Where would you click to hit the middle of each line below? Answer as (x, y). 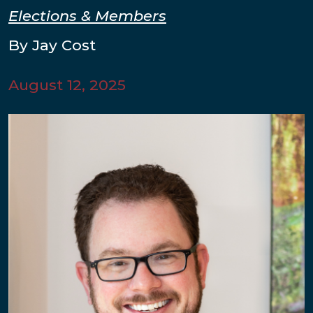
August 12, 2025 (67, 85)
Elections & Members (87, 16)
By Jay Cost (52, 45)
